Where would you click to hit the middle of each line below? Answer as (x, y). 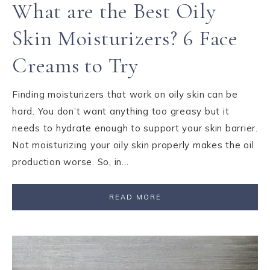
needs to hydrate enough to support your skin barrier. (135, 128)
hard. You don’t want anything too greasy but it (121, 111)
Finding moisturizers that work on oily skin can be (125, 94)
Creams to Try (75, 65)
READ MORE (135, 197)
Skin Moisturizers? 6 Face (125, 38)
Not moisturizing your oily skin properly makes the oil (133, 145)
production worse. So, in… (71, 162)
